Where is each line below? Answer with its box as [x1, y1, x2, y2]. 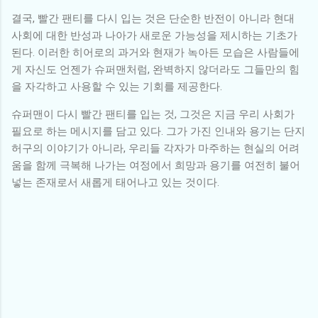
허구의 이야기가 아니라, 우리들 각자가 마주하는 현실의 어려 [11, 141, 300, 155]
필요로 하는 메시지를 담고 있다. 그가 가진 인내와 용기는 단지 [11, 124, 305, 138]
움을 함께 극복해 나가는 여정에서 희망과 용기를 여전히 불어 [11, 158, 300, 172]
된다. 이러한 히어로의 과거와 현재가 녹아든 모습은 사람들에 [11, 45, 300, 59]
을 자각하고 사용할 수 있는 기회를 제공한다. [11, 79, 222, 93]
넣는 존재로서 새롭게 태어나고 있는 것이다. [11, 175, 219, 189]
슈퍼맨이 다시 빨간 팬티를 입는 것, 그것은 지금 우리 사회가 [11, 107, 295, 121]
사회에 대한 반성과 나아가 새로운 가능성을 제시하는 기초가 [11, 28, 297, 42]
